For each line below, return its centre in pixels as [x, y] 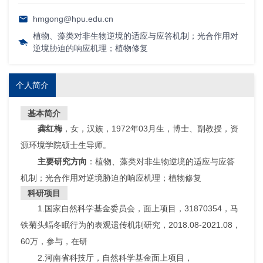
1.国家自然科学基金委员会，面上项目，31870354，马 [138, 209]
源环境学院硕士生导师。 [66, 145]
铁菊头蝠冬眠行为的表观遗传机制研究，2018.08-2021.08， [131, 225]
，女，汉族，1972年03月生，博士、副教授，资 [150, 129]
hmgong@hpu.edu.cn [73, 19]
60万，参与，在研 [54, 242]
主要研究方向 [62, 162]
